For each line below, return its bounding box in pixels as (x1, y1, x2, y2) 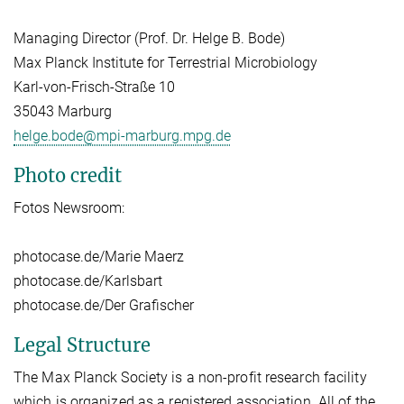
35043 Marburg (14, 102, 112, 120)
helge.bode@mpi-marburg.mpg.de (14, 126, 231, 144)
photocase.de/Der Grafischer (14, 296, 194, 314)
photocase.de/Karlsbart (14, 271, 162, 289)
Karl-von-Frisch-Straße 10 (14, 78, 175, 96)
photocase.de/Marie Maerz (14, 247, 184, 265)
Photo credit (14, 163, 122, 187)
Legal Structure (14, 333, 151, 356)
